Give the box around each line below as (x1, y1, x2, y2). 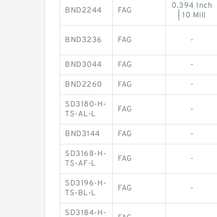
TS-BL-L (65, 188, 96, 199)
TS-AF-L (65, 159, 96, 169)
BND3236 (65, 35, 102, 46)
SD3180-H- (65, 100, 107, 110)
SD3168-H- (65, 149, 107, 159)
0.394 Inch (171, 1, 212, 11)
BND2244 (65, 6, 102, 16)
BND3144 (65, 129, 100, 139)
